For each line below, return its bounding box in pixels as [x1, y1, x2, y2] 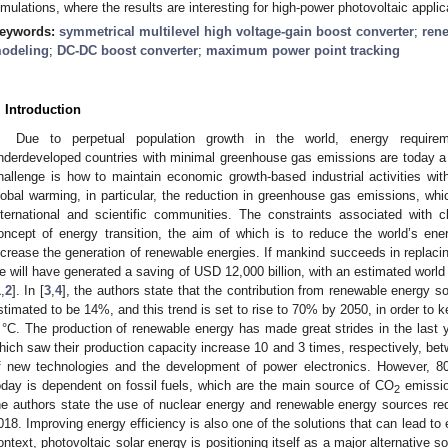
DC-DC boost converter [57, 42, 198, 58]
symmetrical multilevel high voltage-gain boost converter [59, 23, 414, 39]
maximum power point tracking [206, 42, 400, 58]
